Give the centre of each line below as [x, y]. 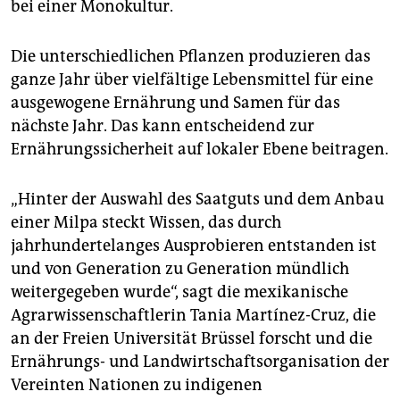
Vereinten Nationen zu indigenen [137, 384]
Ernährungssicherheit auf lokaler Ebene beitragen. [200, 149]
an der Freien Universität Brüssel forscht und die [192, 338]
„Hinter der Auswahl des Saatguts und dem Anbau [197, 199]
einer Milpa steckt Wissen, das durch [146, 222]
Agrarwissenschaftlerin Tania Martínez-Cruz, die [193, 315]
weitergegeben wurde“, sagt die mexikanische [179, 292]
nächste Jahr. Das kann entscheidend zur [162, 125]
